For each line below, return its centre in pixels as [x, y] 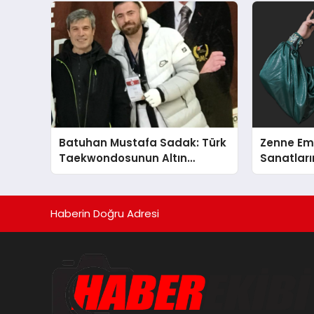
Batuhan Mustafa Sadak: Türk [143, 143]
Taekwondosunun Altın [123, 158]
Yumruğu [84, 174]
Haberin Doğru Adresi [105, 214]
